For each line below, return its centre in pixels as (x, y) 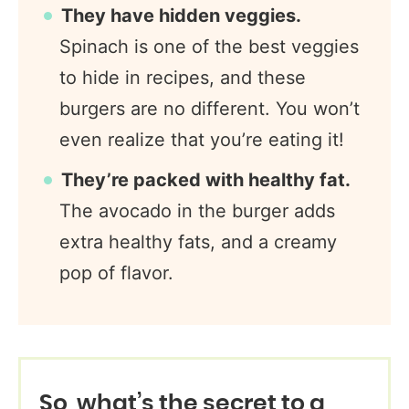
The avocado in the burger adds (197, 211)
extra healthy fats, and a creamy (198, 242)
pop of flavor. (116, 273)
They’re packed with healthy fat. (206, 180)
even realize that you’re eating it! (202, 140)
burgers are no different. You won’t (210, 109)
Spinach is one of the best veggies (209, 47)
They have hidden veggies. (181, 16)
